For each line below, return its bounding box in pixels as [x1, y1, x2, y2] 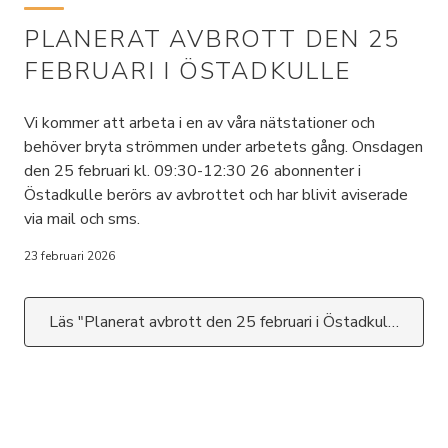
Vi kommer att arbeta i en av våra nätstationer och [24, 112, 375, 134]
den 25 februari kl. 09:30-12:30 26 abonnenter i [24, 160, 361, 182]
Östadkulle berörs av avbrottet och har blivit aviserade [24, 184, 408, 206]
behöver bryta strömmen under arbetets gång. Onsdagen [24, 136, 423, 158]
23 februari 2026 [24, 248, 115, 264]
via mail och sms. [24, 208, 140, 230]
